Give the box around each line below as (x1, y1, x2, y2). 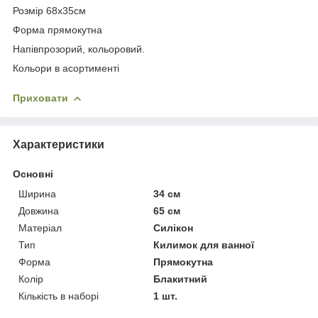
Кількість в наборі (18, 290, 99, 302)
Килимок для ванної (153, 238, 255, 251)
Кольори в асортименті (13, 62, 119, 74)
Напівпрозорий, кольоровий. (13, 43, 145, 55)
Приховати (13, 92, 68, 104)
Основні (13, 168, 53, 180)
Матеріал (18, 221, 62, 234)
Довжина (18, 204, 59, 216)
